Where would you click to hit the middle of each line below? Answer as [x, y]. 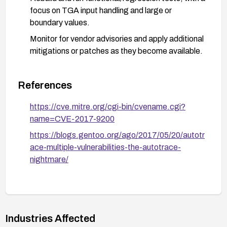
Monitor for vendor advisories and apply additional [117, 39]
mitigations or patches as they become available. [116, 51]
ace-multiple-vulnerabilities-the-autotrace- [105, 147]
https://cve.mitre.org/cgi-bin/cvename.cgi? [108, 106]
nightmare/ [49, 159]
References [45, 85]
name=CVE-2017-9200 [72, 119]
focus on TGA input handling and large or [101, 10]
